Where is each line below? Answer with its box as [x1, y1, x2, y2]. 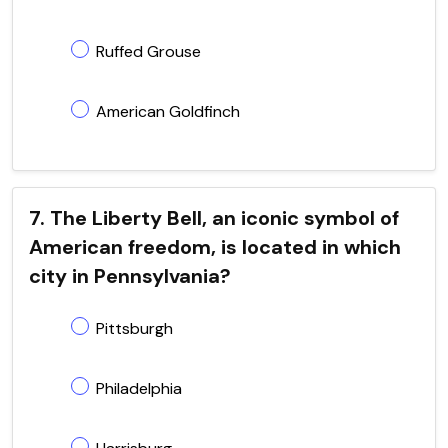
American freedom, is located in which [29, 233, 401, 260]
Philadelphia [96, 377, 182, 399]
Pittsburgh [96, 317, 173, 339]
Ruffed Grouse [96, 40, 201, 62]
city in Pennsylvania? [29, 262, 231, 289]
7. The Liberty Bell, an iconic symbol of [29, 204, 399, 231]
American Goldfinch [96, 100, 240, 122]
